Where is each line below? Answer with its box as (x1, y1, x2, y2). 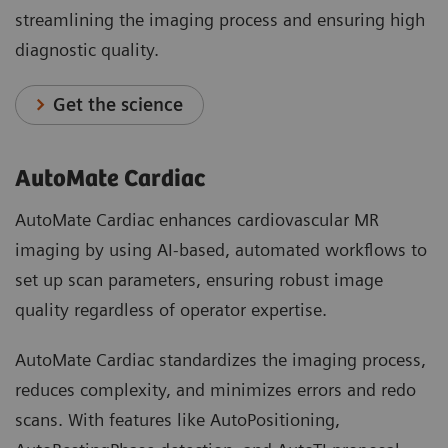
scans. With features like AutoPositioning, (15, 409, 340, 431)
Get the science (53, 94, 184, 116)
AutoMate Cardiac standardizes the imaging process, (15, 349, 426, 371)
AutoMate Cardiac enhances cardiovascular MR (15, 209, 379, 231)
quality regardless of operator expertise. (15, 299, 327, 321)
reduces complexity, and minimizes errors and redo (15, 379, 416, 401)
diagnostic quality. (15, 39, 159, 61)
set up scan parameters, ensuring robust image (15, 269, 383, 291)
